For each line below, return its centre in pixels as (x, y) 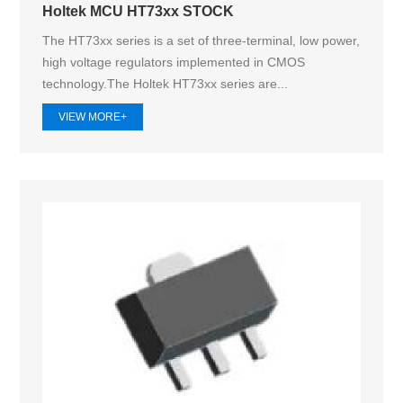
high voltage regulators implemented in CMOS (174, 63)
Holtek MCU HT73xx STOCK (139, 11)
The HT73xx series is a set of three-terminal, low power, (201, 41)
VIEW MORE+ (93, 116)
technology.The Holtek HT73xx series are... (166, 84)
